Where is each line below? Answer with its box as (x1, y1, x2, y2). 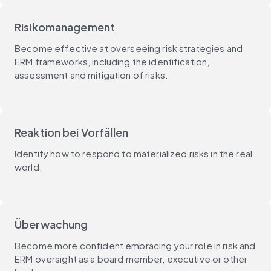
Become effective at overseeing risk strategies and (15, 42, 243, 54)
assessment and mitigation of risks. (15, 68, 168, 80)
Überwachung (15, 217, 88, 231)
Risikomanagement (15, 19, 116, 34)
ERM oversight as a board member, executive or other (15, 252, 248, 264)
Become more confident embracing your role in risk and (15, 239, 256, 251)
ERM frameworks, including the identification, (15, 55, 210, 67)
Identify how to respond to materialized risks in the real (15, 147, 253, 159)
